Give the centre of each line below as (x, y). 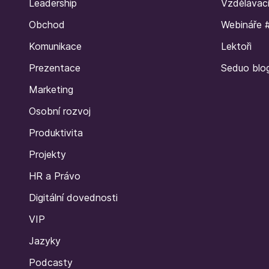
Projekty (47, 154)
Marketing (51, 89)
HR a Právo (55, 176)
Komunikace (55, 46)
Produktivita (56, 132)
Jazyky (45, 240)
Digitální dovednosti (73, 197)
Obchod (47, 24)
